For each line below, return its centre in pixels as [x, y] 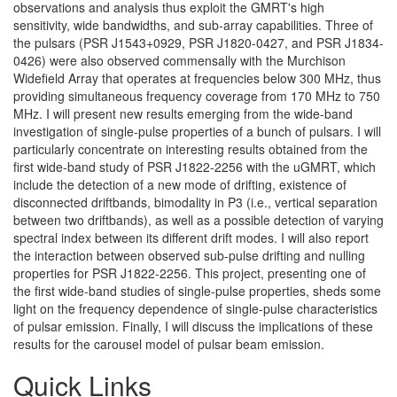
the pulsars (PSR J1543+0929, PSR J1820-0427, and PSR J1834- [198, 43]
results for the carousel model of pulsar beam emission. [169, 344]
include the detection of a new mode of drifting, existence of [180, 185]
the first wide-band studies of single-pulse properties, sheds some [197, 291]
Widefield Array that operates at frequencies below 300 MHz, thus [197, 78]
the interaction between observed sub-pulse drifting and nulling [189, 256]
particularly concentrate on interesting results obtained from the [191, 149]
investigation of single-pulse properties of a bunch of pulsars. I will [197, 132]
